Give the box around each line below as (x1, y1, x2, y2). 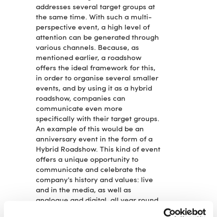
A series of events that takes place (36, 207, 153, 215)
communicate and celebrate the (36, 166, 146, 174)
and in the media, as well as (36, 186, 131, 195)
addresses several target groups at (36, 3, 155, 12)
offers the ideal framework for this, (36, 64, 155, 73)
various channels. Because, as (36, 44, 139, 52)
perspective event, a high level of (36, 24, 150, 32)
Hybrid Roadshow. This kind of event (36, 146, 160, 154)
